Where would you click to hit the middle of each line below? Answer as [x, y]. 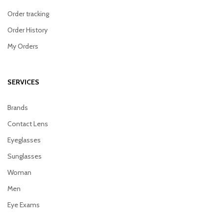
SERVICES [23, 82]
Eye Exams [24, 205]
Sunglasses [25, 156]
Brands [18, 107]
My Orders [23, 46]
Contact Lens [28, 124]
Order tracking [28, 14]
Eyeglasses [24, 140]
